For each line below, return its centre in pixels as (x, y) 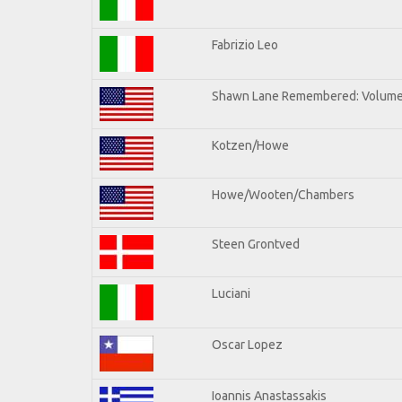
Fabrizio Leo (245, 44)
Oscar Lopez (247, 344)
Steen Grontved (256, 244)
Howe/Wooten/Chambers (283, 194)
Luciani (231, 293)
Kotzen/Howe (250, 145)
